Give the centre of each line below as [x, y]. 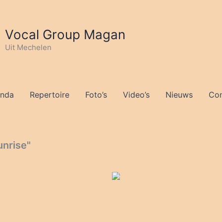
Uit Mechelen [28, 47]
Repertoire [49, 95]
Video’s [136, 95]
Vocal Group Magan [65, 34]
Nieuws [179, 95]
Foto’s [96, 95]
